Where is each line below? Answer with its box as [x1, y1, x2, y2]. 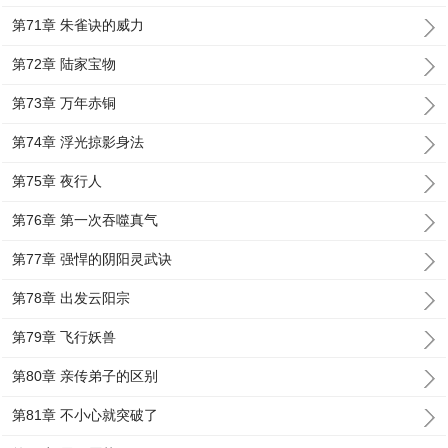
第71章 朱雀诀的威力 [12, 17, 145, 33]
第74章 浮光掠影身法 [12, 134, 145, 150]
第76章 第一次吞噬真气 [12, 212, 159, 228]
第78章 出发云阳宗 [12, 290, 131, 306]
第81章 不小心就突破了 [12, 407, 159, 423]
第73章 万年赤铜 [12, 95, 117, 111]
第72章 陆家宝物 [12, 56, 117, 72]
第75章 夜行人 [12, 173, 103, 189]
